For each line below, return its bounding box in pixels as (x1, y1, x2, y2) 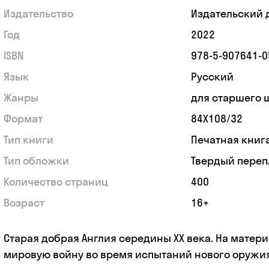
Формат (3, 111, 43, 125)
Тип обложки (3, 153, 69, 168)
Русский (190, 69, 234, 83)
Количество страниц (3, 174, 108, 189)
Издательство (3, 6, 73, 20)
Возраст (3, 195, 44, 210)
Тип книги (3, 132, 53, 147)
